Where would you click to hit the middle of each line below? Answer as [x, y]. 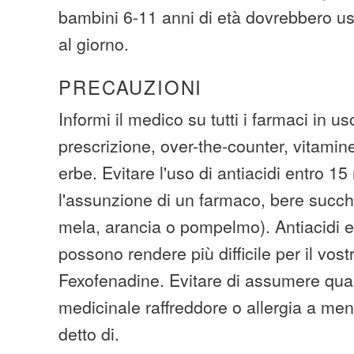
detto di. [89, 333]
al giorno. [94, 43]
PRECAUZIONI [131, 87]
